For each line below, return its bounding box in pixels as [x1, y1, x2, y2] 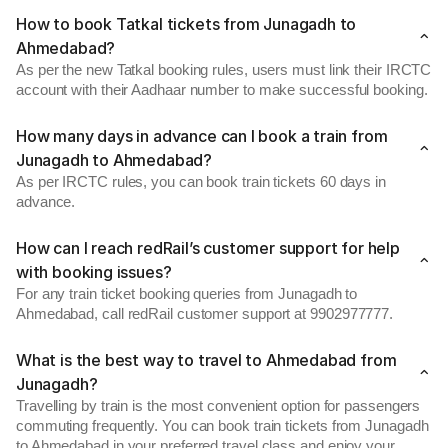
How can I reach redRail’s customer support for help [16, 238, 400, 258]
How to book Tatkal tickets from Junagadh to [16, 14, 357, 34]
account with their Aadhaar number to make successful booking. [16, 82, 428, 98]
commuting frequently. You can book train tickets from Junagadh [16, 418, 429, 434]
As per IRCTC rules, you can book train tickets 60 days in [16, 174, 386, 190]
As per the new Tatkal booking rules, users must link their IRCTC [16, 62, 432, 78]
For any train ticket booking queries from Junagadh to [16, 286, 358, 302]
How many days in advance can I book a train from [16, 126, 388, 146]
